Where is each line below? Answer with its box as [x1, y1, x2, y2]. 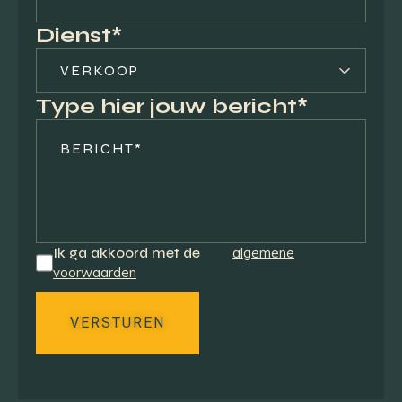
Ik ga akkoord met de [53, 244, 205, 261]
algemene [232, 244, 295, 261]
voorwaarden [53, 264, 137, 281]
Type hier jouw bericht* [36, 93, 309, 119]
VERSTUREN [70, 314, 165, 331]
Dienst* [36, 22, 123, 48]
